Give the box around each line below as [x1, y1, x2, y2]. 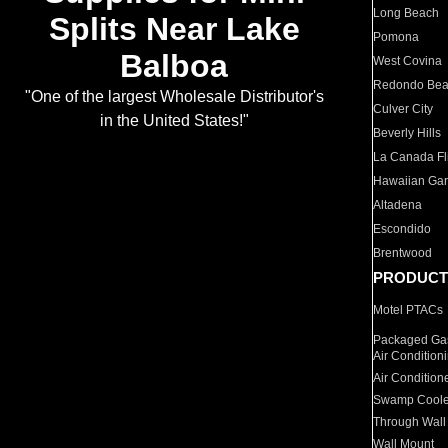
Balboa [120, 48, 228, 85]
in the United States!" [99, 112, 249, 130]
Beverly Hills [373, 126, 442, 140]
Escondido [373, 222, 432, 236]
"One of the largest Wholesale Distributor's [24, 88, 324, 106]
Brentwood [373, 246, 433, 260]
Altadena [373, 198, 423, 212]
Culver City [373, 102, 434, 116]
